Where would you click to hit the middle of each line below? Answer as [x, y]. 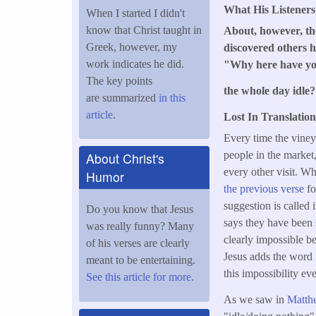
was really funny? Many [140, 226]
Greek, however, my [132, 47]
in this [171, 97]
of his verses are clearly [138, 243]
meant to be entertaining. [141, 260]
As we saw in [256, 300]
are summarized [121, 97]
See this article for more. [141, 276]
